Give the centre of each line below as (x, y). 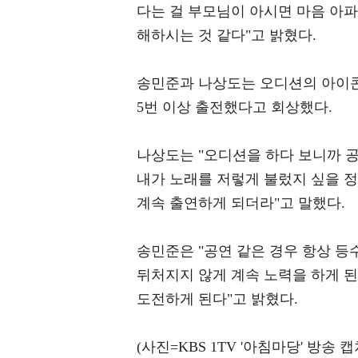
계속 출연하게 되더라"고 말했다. (241, 203)
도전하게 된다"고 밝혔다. (217, 299)
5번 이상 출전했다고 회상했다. (235, 107)
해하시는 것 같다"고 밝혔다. (227, 36)
